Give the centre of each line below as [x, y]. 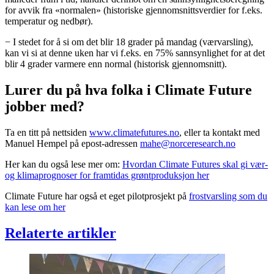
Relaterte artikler [61, 233]
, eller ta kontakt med [220, 132]
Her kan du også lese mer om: [64, 164]
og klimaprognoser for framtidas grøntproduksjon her [107, 175]
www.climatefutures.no [134, 132]
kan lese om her [35, 207]
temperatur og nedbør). [49, 21]
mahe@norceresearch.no [188, 143]
